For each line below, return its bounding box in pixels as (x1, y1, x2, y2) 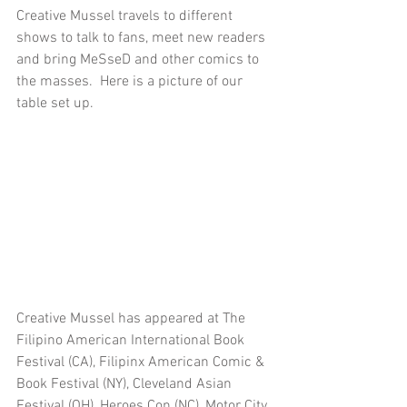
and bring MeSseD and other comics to (16, 50, 263, 69)
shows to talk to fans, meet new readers (16, 28, 269, 47)
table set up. (16, 94, 101, 113)
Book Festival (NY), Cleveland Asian (16, 374, 235, 393)
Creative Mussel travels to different (16, 6, 236, 25)
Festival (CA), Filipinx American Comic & (16, 352, 268, 372)
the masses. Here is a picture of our (16, 72, 246, 91)
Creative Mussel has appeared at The (16, 309, 249, 328)
